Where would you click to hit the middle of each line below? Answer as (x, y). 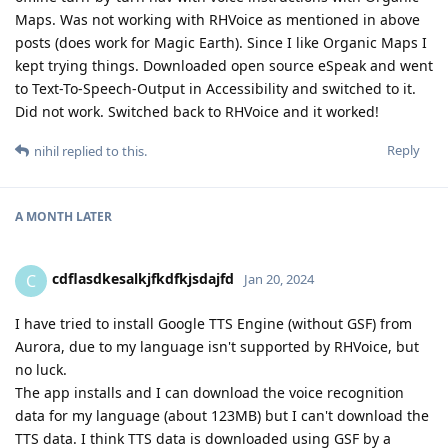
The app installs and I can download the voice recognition (209, 392)
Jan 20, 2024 (279, 279)
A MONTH (44, 216)
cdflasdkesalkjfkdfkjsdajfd (143, 279)
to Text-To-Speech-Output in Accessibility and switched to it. (215, 88)
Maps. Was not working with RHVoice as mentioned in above (217, 19)
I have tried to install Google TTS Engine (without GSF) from (213, 323)
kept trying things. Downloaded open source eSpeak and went (224, 65)
